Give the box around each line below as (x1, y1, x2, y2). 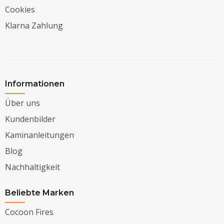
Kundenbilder (5, 113, 55, 125)
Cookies (5, 4, 35, 15)
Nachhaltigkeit (5, 161, 60, 173)
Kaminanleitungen (5, 129, 74, 141)
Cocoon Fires (5, 206, 53, 218)
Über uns (5, 97, 40, 109)
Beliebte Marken (5, 188, 74, 198)
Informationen (5, 79, 64, 89)
